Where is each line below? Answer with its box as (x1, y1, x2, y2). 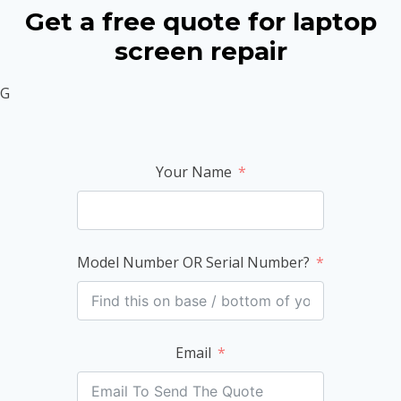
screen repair (114, 35, 287, 66)
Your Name (155, 161, 232, 182)
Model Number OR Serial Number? (77, 252, 313, 272)
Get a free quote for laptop (24, 5, 377, 37)
